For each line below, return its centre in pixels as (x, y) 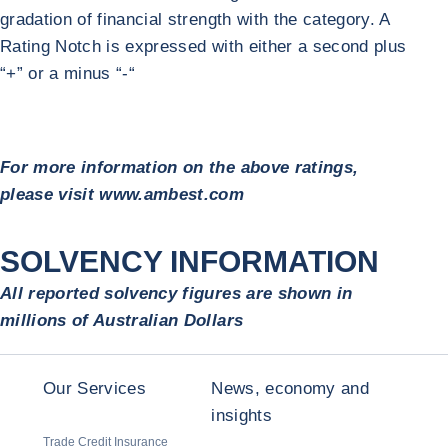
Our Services (95, 388)
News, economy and (290, 388)
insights (242, 415)
